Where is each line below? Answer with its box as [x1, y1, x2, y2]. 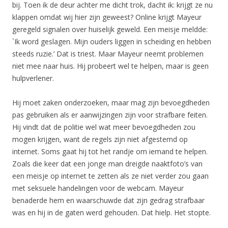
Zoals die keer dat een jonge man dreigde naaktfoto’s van [12, 159, 203, 168]
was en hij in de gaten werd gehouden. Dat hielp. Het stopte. [12, 208, 211, 217]
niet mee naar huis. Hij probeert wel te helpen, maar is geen [12, 61, 209, 71]
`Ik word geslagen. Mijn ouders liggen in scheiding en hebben [12, 37, 211, 46]
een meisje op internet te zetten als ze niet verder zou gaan [12, 171, 209, 181]
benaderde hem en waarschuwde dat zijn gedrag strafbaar [12, 195, 205, 205]
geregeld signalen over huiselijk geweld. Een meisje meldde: [12, 24, 208, 34]
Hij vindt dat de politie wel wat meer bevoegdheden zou [12, 122, 195, 132]
